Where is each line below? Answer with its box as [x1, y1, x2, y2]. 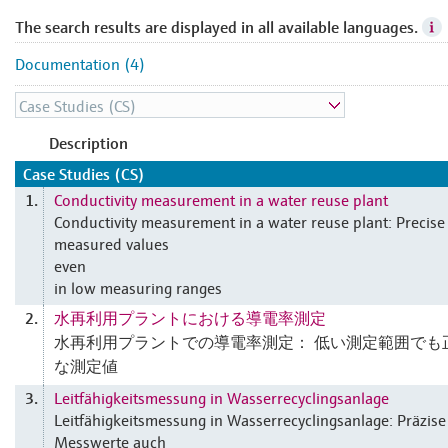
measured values [54, 232, 169, 254]
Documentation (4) [15, 52, 145, 74]
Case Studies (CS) [23, 164, 145, 184]
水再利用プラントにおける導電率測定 [54, 306, 326, 328]
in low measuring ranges [54, 276, 222, 298]
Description [49, 133, 128, 153]
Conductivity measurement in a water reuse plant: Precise [54, 210, 445, 232]
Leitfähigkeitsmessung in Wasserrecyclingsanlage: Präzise [54, 408, 446, 430]
